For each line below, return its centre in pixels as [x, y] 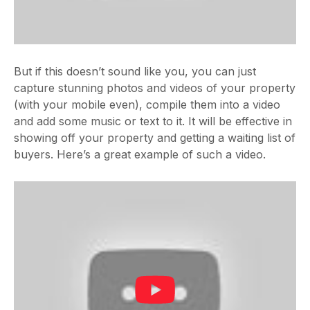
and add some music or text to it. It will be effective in [153, 121]
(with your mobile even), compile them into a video [147, 104]
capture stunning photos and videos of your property [155, 88]
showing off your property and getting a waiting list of [155, 138]
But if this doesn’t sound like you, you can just [135, 71]
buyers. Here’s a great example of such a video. [142, 154]
